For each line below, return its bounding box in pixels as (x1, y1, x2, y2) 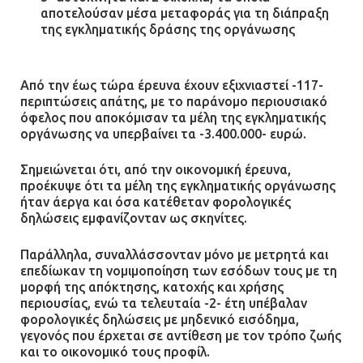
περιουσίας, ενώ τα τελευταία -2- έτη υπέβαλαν (20, 295, 307, 310)
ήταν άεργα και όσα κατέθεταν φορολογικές (20, 194, 291, 210)
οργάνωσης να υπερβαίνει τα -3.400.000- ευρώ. (20, 126, 306, 141)
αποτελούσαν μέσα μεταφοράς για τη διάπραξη (41, 6, 329, 21)
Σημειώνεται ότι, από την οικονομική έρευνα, (20, 162, 291, 177)
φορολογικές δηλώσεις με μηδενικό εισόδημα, (20, 311, 299, 327)
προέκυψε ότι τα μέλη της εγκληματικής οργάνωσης (20, 178, 335, 194)
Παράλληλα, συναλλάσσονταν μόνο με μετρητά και (20, 246, 328, 262)
